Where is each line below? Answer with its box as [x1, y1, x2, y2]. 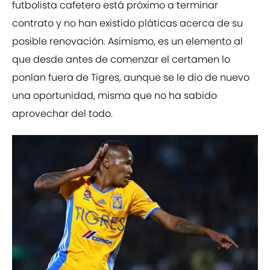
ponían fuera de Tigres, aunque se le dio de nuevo [12, 71, 250, 85]
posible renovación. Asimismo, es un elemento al [12, 34, 243, 49]
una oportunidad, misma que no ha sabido [12, 89, 217, 103]
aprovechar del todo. [12, 107, 113, 121]
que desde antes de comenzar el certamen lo [12, 52, 230, 67]
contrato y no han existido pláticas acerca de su [12, 16, 243, 31]
